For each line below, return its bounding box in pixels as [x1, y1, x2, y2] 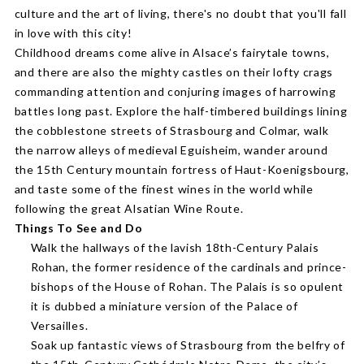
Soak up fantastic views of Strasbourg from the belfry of [30, 338, 345, 352]
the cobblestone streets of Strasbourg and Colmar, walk [14, 123, 329, 137]
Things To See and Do [14, 221, 143, 235]
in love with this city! [14, 26, 132, 40]
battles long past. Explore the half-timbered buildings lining [14, 104, 348, 118]
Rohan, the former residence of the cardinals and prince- [30, 260, 347, 274]
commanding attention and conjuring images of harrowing [14, 84, 336, 98]
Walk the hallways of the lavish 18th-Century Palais [30, 240, 319, 254]
